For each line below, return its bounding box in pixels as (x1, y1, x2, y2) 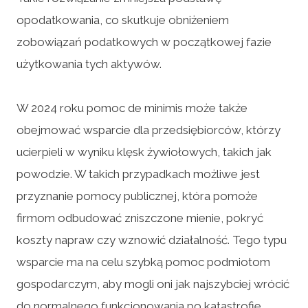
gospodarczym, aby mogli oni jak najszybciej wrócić (16, 276, 289, 291)
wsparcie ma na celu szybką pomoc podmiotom (16, 254, 270, 269)
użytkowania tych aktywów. (16, 56, 162, 71)
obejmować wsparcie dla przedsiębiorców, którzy (16, 122, 280, 137)
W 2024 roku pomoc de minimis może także (16, 100, 247, 115)
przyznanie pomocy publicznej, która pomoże (16, 188, 258, 203)
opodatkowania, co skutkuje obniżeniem (16, 12, 229, 27)
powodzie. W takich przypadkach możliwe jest (16, 166, 260, 181)
